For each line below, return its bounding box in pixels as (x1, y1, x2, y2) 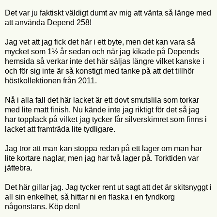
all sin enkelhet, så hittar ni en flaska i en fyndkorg (5, 192, 175, 201)
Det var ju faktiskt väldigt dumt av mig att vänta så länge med (5, 8, 211, 17)
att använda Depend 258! (5, 18, 92, 27)
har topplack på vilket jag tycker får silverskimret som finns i (5, 115, 207, 124)
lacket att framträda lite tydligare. (5, 124, 115, 133)
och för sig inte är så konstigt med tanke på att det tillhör (5, 66, 194, 75)
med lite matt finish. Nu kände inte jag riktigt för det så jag (5, 105, 200, 114)
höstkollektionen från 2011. (5, 76, 97, 85)
